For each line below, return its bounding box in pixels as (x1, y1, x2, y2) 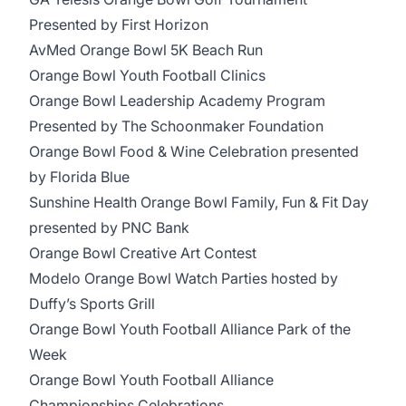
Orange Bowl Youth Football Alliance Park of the (29, 320, 351, 338)
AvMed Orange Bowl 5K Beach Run (29, 41, 263, 59)
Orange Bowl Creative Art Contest (29, 244, 260, 262)
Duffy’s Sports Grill (29, 295, 159, 313)
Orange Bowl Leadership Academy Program (29, 92, 325, 110)
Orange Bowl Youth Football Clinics (29, 66, 269, 84)
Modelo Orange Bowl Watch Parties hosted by (29, 269, 338, 287)
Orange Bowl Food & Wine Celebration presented (29, 142, 359, 160)
